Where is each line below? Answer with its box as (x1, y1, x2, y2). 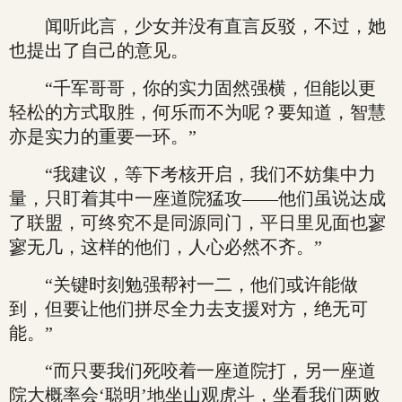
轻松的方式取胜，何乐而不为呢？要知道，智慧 (9, 102, 386, 122)
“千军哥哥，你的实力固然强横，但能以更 (9, 78, 376, 98)
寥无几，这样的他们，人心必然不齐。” (9, 237, 322, 257)
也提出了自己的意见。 (9, 40, 188, 60)
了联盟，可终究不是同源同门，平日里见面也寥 (9, 213, 386, 232)
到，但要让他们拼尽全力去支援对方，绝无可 (9, 299, 368, 319)
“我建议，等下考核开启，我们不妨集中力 (9, 164, 376, 184)
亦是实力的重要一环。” (9, 127, 197, 146)
